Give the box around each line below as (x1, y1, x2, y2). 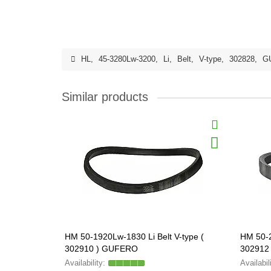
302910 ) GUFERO (65, 244, 138, 253)
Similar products (62, 90, 148, 103)
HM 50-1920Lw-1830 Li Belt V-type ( (65, 232, 204, 241)
